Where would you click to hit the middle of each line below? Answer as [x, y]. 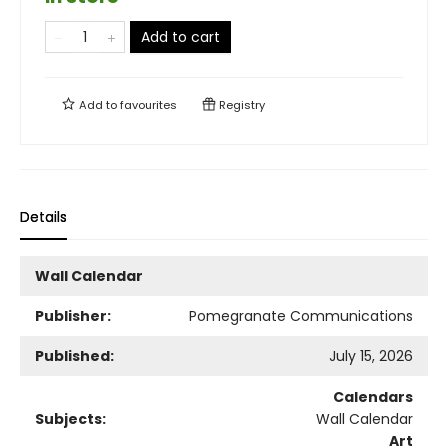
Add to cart [180, 37]
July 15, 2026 [371, 356]
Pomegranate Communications [301, 316]
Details [43, 217]
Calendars [373, 397]
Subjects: [70, 419]
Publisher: [73, 316]
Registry [240, 105]
